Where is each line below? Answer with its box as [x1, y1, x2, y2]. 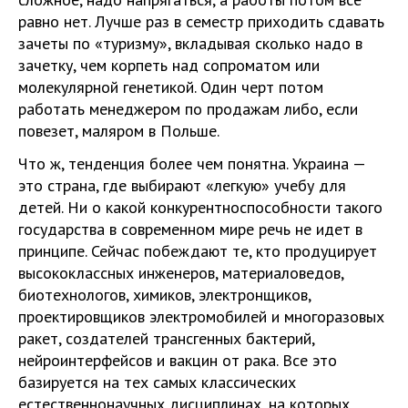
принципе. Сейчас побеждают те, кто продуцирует [18, 240, 377, 261]
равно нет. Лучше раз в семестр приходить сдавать [18, 11, 384, 32]
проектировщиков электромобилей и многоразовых [18, 306, 384, 327]
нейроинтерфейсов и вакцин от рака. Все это [18, 350, 337, 371]
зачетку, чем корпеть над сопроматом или [18, 55, 320, 76]
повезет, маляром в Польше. [18, 120, 219, 141]
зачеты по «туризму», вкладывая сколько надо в [18, 33, 362, 54]
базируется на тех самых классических [18, 372, 296, 393]
